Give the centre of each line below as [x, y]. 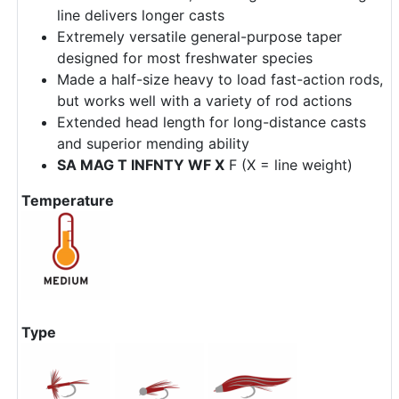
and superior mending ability [153, 143]
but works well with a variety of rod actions [204, 100]
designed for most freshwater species [185, 57]
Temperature [68, 200]
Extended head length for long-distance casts [212, 122]
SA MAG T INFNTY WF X [141, 164]
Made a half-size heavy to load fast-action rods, [220, 79]
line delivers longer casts [141, 15]
